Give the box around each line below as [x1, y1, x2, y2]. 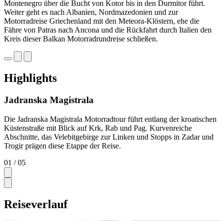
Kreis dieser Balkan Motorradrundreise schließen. [4, 35, 158, 43]
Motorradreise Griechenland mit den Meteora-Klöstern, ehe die [4, 17, 199, 26]
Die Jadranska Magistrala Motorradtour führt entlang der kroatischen [4, 114, 217, 123]
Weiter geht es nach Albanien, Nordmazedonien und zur [4, 8, 178, 17]
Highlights [4, 72, 57, 85]
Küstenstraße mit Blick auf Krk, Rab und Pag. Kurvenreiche [4, 123, 192, 132]
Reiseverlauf [4, 197, 68, 211]
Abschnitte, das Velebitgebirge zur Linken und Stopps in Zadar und [4, 132, 214, 141]
